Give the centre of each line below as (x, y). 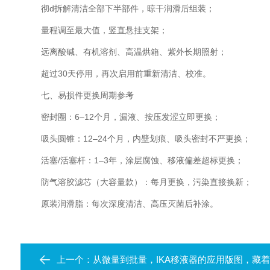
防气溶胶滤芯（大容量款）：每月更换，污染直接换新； (138, 182)
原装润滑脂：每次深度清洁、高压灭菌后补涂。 (121, 204)
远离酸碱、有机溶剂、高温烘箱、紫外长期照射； (125, 52)
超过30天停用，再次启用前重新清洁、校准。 (118, 74)
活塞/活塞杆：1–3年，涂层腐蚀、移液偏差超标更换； (134, 160)
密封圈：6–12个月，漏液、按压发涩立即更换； (122, 117)
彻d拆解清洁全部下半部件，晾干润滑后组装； (119, 8)
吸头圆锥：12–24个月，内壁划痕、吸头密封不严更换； (137, 139)
